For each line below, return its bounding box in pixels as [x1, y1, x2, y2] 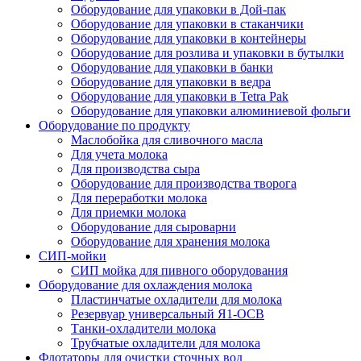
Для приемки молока [71, 205, 186, 219]
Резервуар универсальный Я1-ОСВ [71, 306, 264, 321]
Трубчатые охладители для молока [71, 335, 260, 350]
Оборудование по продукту [39, 118, 190, 132]
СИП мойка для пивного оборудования [71, 263, 288, 277]
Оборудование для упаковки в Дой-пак [71, 2, 286, 16]
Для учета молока [71, 147, 168, 161]
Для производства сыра [71, 161, 200, 176]
